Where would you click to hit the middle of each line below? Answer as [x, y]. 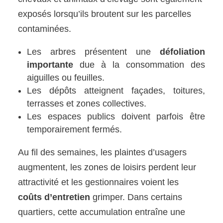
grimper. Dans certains [136, 197]
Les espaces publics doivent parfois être [116, 116]
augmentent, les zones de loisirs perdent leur [107, 167]
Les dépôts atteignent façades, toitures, [116, 90]
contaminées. [45, 29]
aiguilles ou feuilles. [66, 77]
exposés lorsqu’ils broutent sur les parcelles [105, 14]
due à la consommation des [139, 64]
